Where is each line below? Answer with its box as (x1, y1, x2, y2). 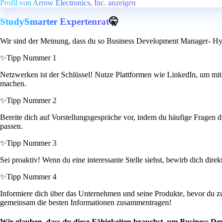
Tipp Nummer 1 (6, 54, 56, 62)
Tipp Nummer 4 (6, 172, 56, 181)
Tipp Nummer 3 (6, 139, 56, 148)
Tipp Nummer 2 (6, 96, 56, 105)
